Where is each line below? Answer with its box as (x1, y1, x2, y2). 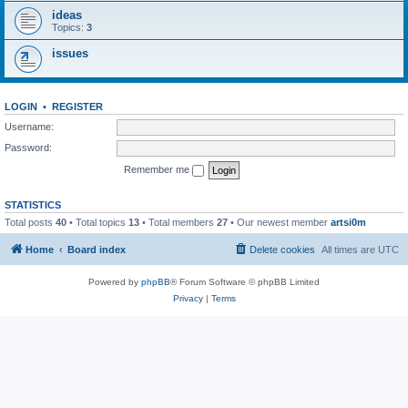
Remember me (124, 163, 192, 175)
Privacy (172, 293, 203, 303)
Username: (5, 120, 54, 132)
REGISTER (52, 101, 103, 112)
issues (52, 46, 88, 60)
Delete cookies (250, 244, 315, 255)
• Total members (139, 216, 217, 228)
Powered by (88, 277, 141, 287)
